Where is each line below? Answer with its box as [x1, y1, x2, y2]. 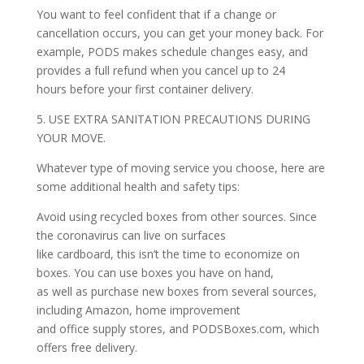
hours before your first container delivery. [36, 80, 253, 97]
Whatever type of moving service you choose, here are [36, 159, 325, 175]
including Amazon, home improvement [36, 301, 240, 318]
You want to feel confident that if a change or [36, 6, 276, 22]
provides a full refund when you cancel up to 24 [36, 62, 285, 78]
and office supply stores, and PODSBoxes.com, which [36, 320, 319, 336]
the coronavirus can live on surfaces [36, 227, 226, 243]
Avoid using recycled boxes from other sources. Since [36, 208, 317, 224]
